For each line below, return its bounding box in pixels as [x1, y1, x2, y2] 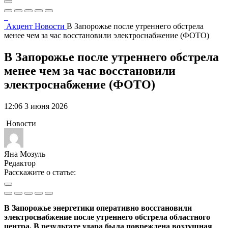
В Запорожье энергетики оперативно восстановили [4, 203, 192, 212]
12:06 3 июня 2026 [4, 101, 68, 110]
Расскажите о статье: [4, 167, 76, 177]
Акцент [6, 22, 35, 31]
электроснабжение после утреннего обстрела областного [4, 212, 210, 221]
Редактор [4, 158, 36, 167]
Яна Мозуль [4, 149, 45, 158]
